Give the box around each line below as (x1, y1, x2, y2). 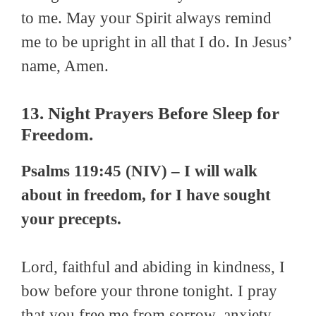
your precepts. (21, 209, 121, 228)
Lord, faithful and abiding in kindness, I (21, 258, 285, 276)
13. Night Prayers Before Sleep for (21, 103, 279, 123)
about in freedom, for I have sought (21, 186, 271, 204)
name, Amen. (21, 57, 109, 75)
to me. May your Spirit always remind (21, 9, 272, 28)
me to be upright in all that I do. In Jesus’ (21, 33, 291, 51)
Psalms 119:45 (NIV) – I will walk (21, 162, 257, 180)
